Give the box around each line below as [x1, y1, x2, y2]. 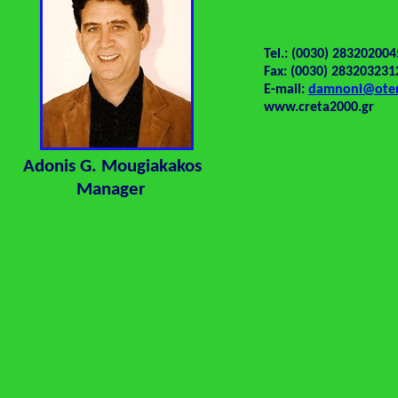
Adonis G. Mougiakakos [23, 157, 202, 176]
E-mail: [264, 83, 308, 97]
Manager [23, 180, 145, 199]
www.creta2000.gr [264, 100, 374, 115]
